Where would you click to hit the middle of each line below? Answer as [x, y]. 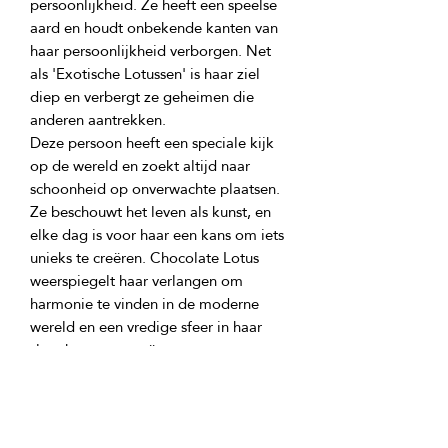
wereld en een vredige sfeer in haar [146, 326]
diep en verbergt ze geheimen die [142, 96]
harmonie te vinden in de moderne [144, 303]
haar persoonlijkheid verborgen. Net [150, 50]
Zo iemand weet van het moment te [148, 372]
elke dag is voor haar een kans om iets [157, 234]
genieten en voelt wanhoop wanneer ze [160, 395]
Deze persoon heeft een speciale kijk [152, 142]
